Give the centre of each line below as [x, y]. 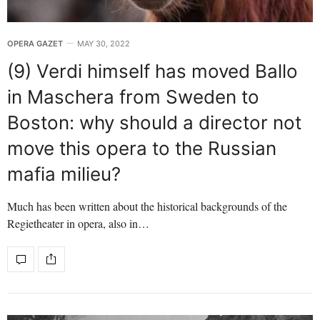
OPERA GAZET [35, 43]
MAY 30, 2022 [104, 43]
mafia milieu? [64, 174]
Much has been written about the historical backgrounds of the [147, 206]
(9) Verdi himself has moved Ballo [152, 71]
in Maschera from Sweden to [133, 96]
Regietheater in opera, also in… [78, 223]
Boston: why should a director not [154, 122]
